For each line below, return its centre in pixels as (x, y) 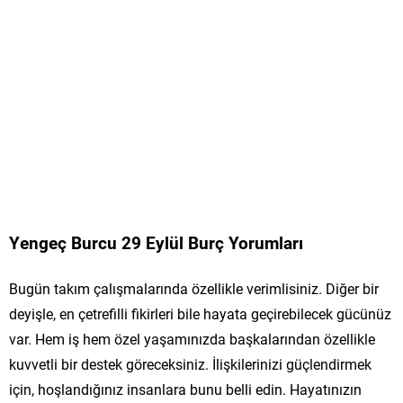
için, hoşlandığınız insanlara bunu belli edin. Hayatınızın (185, 389)
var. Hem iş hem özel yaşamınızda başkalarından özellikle (192, 338)
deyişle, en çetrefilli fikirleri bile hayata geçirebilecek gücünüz (200, 313)
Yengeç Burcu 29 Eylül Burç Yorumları (156, 242)
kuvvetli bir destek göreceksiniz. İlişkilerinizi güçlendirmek (190, 363)
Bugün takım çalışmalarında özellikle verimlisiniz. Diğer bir (194, 288)
